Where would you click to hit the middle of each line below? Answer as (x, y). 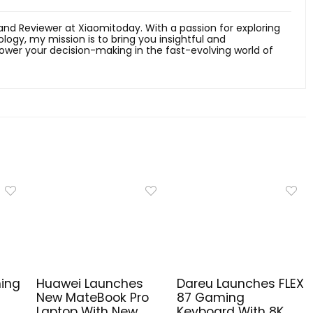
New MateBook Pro (93, 297)
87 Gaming (210, 297)
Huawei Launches (90, 283)
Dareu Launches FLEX (240, 283)
